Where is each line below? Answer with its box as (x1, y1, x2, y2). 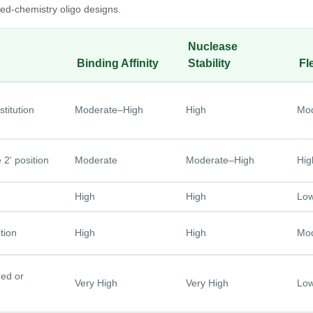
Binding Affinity (77, 57, 159, 69)
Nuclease (188, 40, 238, 52)
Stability (188, 57, 231, 69)
